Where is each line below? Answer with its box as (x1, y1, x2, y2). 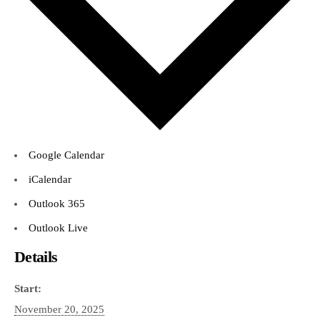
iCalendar (29, 174, 71, 186)
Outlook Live (29, 222, 88, 234)
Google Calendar (29, 149, 104, 161)
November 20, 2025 (14, 304, 104, 316)
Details (14, 248, 58, 266)
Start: (14, 283, 41, 295)
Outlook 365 (29, 198, 85, 210)
